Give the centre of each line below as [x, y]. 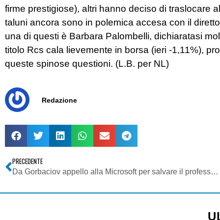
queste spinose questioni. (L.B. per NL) [87, 64]
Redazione [59, 100]
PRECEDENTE [27, 162]
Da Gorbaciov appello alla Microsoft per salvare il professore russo [215, 172]
